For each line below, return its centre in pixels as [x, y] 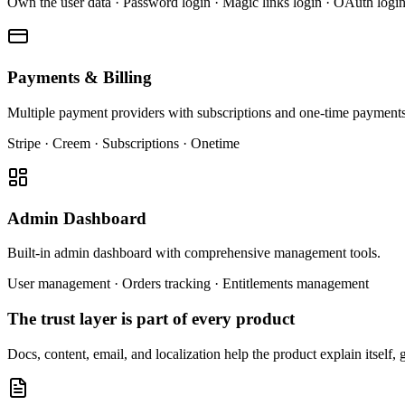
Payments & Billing [80, 78]
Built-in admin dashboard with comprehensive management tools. [194, 253]
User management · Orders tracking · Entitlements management [188, 284]
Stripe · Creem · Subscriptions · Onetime [123, 143]
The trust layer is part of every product [151, 318]
